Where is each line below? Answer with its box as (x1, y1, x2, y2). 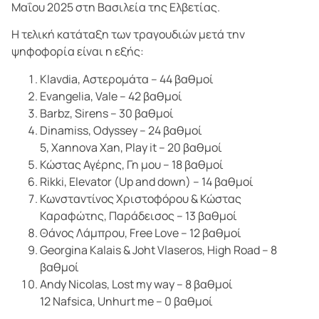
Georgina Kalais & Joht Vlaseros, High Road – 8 (40, 241, 277, 258)
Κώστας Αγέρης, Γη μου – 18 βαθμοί (40, 156, 224, 172)
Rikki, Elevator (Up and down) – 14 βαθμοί (40, 173, 253, 189)
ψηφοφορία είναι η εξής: (11, 43, 144, 60)
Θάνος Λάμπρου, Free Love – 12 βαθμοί (40, 224, 241, 241)
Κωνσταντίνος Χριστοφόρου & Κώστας (40, 190, 241, 206)
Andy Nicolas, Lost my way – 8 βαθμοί (40, 276, 233, 292)
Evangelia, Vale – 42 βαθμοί (40, 88, 182, 104)
